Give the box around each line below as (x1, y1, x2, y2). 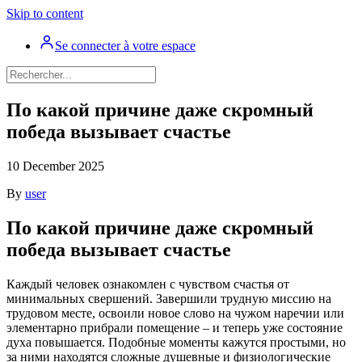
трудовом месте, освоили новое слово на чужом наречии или (6, 305, 344, 320)
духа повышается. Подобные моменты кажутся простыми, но (6, 335, 346, 349)
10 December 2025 (6, 158, 104, 173)
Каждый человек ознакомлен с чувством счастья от (6, 276, 289, 291)
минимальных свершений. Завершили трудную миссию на (6, 291, 331, 305)
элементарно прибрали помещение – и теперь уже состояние (6, 320, 343, 335)
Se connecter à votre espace (55, 39, 196, 53)
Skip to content (6, 6, 83, 20)
